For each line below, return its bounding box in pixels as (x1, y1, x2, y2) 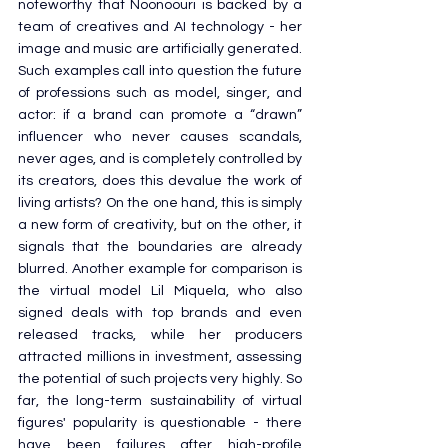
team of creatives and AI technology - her (18, 19, 302, 34)
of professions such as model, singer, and (18, 85, 302, 100)
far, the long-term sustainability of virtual (18, 393, 302, 408)
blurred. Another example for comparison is (18, 261, 302, 276)
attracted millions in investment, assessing (18, 349, 302, 364)
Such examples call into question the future (18, 63, 302, 78)
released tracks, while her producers (18, 327, 302, 342)
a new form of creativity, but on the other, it (18, 217, 302, 232)
